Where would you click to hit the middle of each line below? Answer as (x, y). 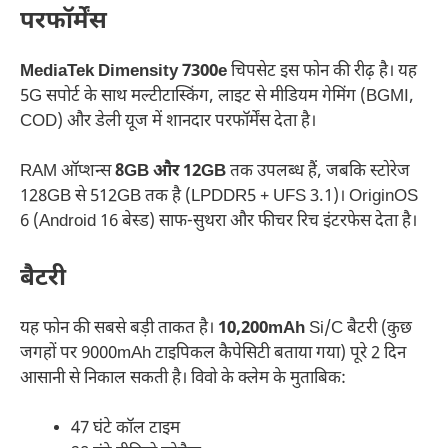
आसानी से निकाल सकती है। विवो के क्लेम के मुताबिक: (183, 378)
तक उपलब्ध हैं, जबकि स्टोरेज (318, 172)
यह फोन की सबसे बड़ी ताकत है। (119, 328)
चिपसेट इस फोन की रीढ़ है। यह (322, 71)
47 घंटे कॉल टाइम (125, 429)
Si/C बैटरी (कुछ (358, 328)
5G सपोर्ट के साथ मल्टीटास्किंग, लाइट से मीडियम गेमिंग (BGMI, (217, 96)
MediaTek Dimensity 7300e (123, 71)
